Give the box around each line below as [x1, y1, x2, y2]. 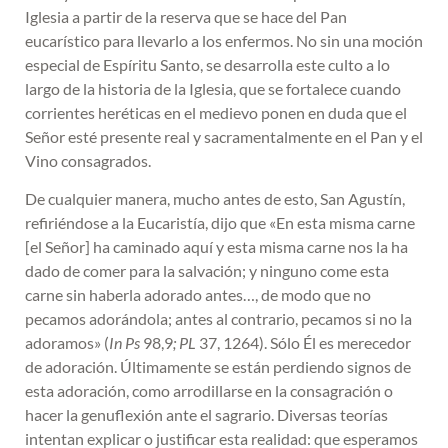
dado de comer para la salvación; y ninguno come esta [25, 261, 389, 281]
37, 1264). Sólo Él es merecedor [199, 333, 411, 353]
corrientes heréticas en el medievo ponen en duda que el [25, 103, 407, 123]
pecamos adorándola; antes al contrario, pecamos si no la [25, 309, 412, 329]
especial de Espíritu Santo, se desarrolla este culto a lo [25, 55, 390, 75]
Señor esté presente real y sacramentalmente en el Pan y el [25, 127, 423, 147]
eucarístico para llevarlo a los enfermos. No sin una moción [25, 31, 423, 51]
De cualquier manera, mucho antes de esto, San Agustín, [25, 189, 405, 209]
